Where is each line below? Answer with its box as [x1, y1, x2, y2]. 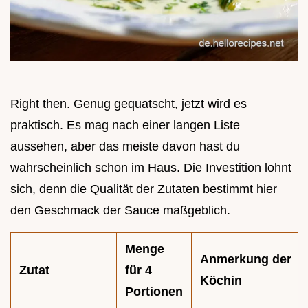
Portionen [125, 285, 183, 299]
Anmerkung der [200, 252, 291, 267]
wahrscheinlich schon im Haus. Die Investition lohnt [10, 161, 291, 175]
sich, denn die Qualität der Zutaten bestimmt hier [10, 182, 277, 197]
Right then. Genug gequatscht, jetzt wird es [10, 97, 247, 111]
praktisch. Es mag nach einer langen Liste [10, 118, 240, 133]
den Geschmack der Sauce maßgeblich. [10, 203, 230, 218]
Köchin [200, 274, 242, 288]
